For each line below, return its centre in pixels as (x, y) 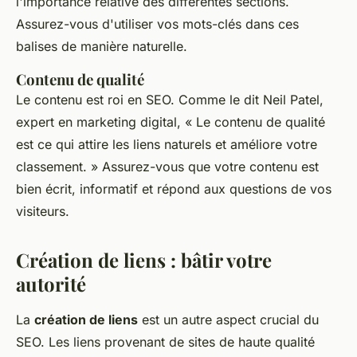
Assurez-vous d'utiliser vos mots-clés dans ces (157, 24)
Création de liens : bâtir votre (144, 260)
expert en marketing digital (96, 122)
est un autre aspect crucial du (228, 320)
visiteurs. (43, 212)
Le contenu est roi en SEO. (97, 100)
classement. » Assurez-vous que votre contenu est (167, 167)
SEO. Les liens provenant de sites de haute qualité (165, 342)
